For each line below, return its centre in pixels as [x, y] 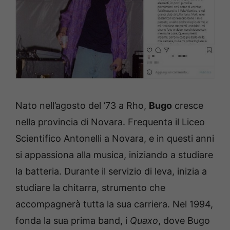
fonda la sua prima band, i [73, 220]
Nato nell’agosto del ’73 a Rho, [82, 105]
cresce [188, 105]
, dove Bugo [184, 220]
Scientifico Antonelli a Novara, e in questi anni [115, 138]
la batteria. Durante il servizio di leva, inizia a [111, 171]
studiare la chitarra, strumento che [90, 187]
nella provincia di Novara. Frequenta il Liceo [110, 122]
